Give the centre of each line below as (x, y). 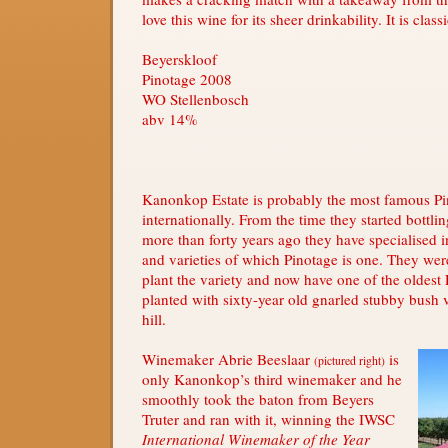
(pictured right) (349, 360)
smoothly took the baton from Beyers (258, 398)
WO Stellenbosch (195, 98)
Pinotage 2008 (187, 78)
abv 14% (170, 118)
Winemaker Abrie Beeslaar (228, 358)
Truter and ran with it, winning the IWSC (268, 418)
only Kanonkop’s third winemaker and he (272, 378)
